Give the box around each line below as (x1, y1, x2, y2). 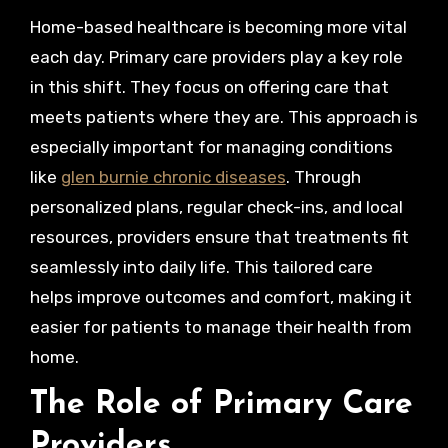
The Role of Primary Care (29, 389, 413, 421)
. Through (285, 167, 361, 187)
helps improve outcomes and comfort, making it (29, 287, 412, 307)
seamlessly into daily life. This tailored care (29, 257, 373, 277)
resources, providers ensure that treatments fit (29, 227, 409, 247)
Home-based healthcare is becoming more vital (29, 17, 41, 37)
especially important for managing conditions (29, 137, 393, 157)
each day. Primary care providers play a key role (29, 47, 403, 67)
